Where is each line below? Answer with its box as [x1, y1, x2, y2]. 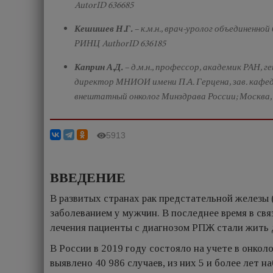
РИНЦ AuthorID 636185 [74, 37, 166, 49]
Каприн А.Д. [74, 61, 122, 73]
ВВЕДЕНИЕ [50, 168, 126, 187]
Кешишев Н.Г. [74, 23, 132, 35]
